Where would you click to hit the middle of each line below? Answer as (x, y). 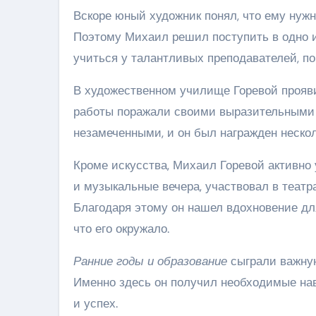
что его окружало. (121, 228)
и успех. (96, 303)
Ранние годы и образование (150, 261)
